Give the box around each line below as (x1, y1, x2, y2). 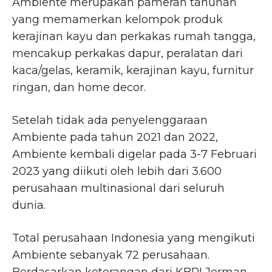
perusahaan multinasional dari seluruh (12, 182, 225, 195)
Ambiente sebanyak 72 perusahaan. (12, 248, 209, 262)
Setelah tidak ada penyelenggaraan (12, 114, 208, 127)
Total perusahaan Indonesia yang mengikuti (12, 231, 255, 245)
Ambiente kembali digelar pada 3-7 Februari (12, 148, 257, 161)
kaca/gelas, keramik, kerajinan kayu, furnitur (12, 64, 254, 78)
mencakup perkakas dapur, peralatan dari (12, 47, 243, 61)
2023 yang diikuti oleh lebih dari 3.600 (12, 165, 222, 178)
